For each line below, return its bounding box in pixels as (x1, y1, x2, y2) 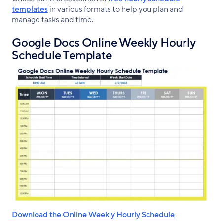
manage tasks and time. (12, 14, 93, 25)
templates (12, 3, 48, 15)
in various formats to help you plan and (48, 3, 183, 15)
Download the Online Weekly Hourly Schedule (12, 209, 175, 220)
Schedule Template (12, 47, 112, 63)
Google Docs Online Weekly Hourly (12, 35, 196, 51)
